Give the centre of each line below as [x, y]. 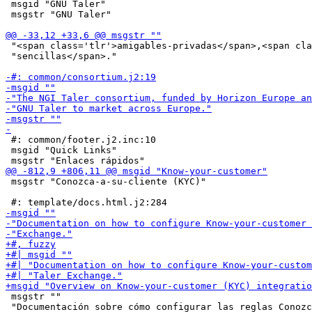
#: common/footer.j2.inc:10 [81, 140]
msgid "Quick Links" [61, 150]
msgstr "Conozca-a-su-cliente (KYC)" [106, 181]
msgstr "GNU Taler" [58, 14]
